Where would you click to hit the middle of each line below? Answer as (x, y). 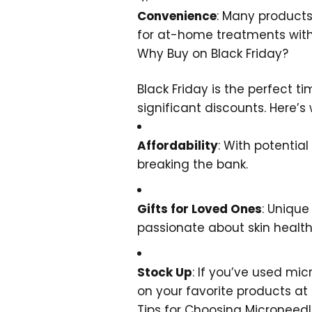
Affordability (178, 145)
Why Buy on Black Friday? (213, 53)
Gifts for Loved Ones (200, 209)
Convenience (177, 16)
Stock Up (165, 272)
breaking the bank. (193, 164)
